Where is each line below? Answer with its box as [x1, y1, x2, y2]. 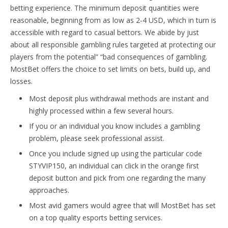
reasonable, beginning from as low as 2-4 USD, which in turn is [10, 15, 216, 25]
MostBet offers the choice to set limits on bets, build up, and [10, 64, 210, 74]
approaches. [29, 185, 69, 195]
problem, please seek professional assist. [29, 133, 164, 143]
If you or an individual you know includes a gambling [29, 121, 200, 131]
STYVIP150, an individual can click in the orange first [29, 160, 199, 170]
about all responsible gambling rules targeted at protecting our [10, 39, 216, 49]
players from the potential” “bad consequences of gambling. [10, 51, 207, 62]
